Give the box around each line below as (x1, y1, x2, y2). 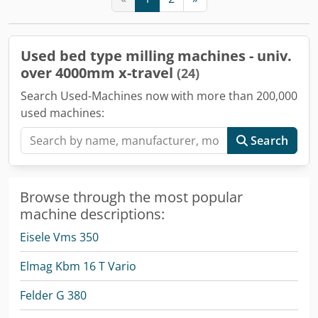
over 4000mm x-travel (21, 62, 177, 82)
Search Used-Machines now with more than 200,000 (21, 87, 297, 104)
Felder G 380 (20, 287, 87, 303)
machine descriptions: (20, 204, 165, 224)
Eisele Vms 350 (20, 229, 99, 245)
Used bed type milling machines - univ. (21, 45, 292, 65)
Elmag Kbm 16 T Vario (20, 258, 136, 274)
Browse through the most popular (20, 187, 243, 207)
